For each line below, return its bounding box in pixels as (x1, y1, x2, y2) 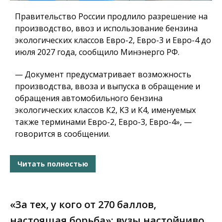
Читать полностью (17, 159, 88, 168)
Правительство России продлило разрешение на (15, 11, 208, 22)
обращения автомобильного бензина (15, 93, 163, 104)
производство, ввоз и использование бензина (15, 23, 198, 34)
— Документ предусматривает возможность (15, 69, 191, 80)
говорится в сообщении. (15, 128, 110, 140)
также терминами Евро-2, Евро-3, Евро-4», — (15, 116, 192, 128)
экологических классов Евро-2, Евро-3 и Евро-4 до (15, 35, 211, 46)
